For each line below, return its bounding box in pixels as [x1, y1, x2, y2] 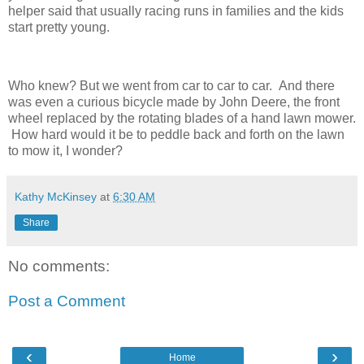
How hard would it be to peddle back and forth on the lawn [8, 127, 344, 141]
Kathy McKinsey [15, 189, 97, 203]
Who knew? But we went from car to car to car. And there [8, 78, 335, 93]
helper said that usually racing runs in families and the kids [8, 4, 344, 18]
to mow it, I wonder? [8, 143, 126, 158]
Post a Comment [8, 292, 125, 310]
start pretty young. [8, 20, 110, 34]
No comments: [8, 257, 110, 275]
